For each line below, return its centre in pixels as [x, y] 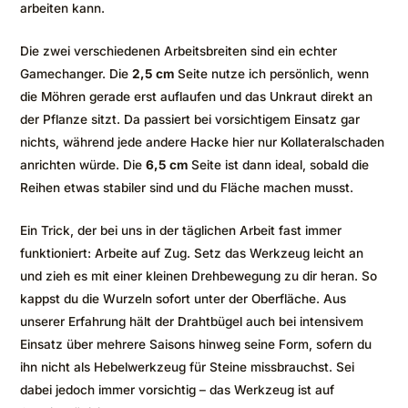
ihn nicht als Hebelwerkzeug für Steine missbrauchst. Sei [187, 367]
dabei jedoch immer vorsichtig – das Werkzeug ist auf [177, 389]
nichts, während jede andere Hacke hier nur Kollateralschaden [202, 142]
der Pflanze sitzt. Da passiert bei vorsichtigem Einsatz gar [190, 119]
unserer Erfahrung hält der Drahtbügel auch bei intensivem [192, 321]
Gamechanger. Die [76, 73]
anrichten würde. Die [83, 164]
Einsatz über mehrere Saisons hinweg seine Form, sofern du [196, 344]
